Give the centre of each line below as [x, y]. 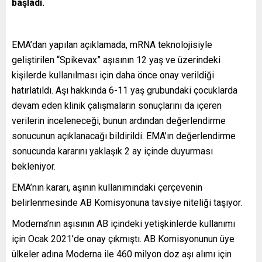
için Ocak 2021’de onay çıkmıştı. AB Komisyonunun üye [123, 239]
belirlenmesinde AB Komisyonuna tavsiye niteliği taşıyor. [127, 202]
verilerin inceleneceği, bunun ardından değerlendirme [119, 120]
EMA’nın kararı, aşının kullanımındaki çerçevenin [107, 187]
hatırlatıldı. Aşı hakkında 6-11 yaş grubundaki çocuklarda [125, 90]
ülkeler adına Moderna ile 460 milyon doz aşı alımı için [122, 254]
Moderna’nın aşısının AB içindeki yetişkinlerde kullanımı [123, 223]
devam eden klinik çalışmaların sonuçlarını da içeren [117, 105]
